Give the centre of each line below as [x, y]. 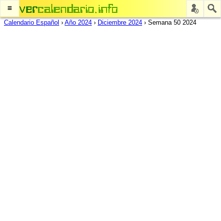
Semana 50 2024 [172, 22]
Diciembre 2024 [120, 22]
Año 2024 [78, 22]
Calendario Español [32, 22]
